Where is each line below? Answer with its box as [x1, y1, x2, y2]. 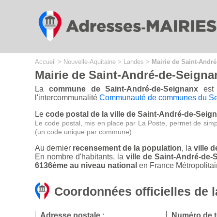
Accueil [35, 58, 56, 65]
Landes [124, 58, 144, 65]
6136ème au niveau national [35, 161, 137, 170]
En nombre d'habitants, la [35, 153, 126, 161]
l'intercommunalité [35, 93, 99, 102]
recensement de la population [73, 144, 182, 153]
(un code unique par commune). [35, 128, 134, 136]
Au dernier [35, 144, 73, 153]
